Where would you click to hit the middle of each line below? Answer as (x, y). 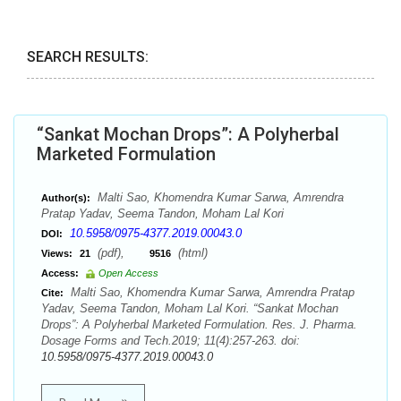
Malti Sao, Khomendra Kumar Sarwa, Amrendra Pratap (211, 292)
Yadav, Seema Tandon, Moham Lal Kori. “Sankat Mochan (190, 308)
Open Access (128, 273)
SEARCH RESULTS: (88, 57)
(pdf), (122, 253)
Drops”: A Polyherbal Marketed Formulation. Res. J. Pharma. (199, 324)
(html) (191, 253)
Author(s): (66, 198)
